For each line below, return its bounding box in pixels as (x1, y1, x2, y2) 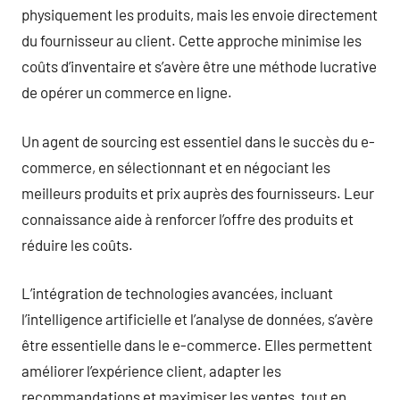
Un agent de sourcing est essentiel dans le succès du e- (21, 131, 375, 150)
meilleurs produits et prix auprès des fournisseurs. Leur (21, 183, 374, 202)
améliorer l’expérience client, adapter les (21, 362, 281, 379)
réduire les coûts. (21, 235, 133, 254)
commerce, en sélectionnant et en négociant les (21, 157, 330, 176)
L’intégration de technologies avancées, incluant (21, 284, 333, 302)
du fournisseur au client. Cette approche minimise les (21, 31, 362, 49)
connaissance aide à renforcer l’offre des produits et (21, 209, 354, 228)
